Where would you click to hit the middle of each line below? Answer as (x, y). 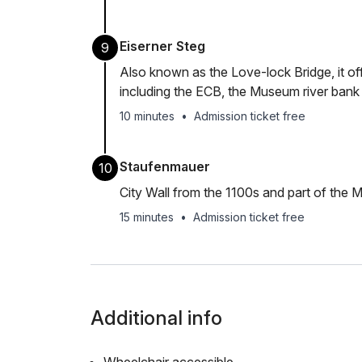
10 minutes (147, 116)
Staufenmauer (165, 166)
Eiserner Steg (162, 46)
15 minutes (147, 217)
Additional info (156, 318)
